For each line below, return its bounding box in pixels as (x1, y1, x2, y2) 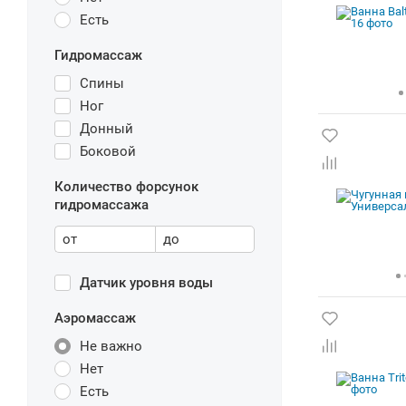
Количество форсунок (54, 179, 198, 195)
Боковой (80, 143, 136, 159)
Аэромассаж (54, 310, 136, 326)
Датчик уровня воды (80, 275, 213, 291)
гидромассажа (54, 197, 149, 213)
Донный (80, 121, 133, 137)
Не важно (80, 338, 142, 354)
